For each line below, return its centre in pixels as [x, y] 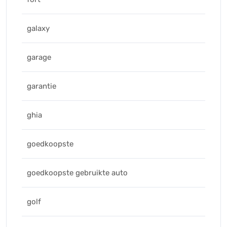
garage [39, 57]
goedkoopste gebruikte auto [77, 173]
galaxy [38, 28]
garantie [42, 86]
